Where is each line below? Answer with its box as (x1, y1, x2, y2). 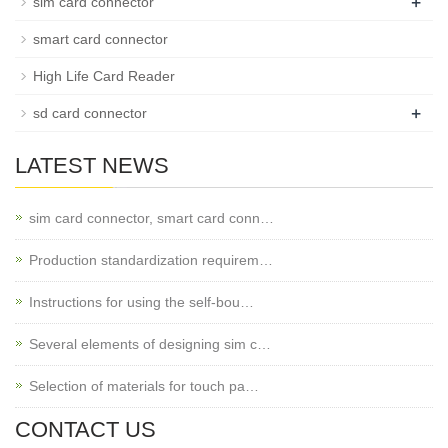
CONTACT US (15, 416, 156, 442)
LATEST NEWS (15, 152, 169, 178)
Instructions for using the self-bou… (29, 293, 254, 310)
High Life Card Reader (33, 67, 175, 84)
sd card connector (33, 104, 147, 121)
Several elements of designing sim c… (29, 335, 271, 352)
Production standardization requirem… (29, 251, 273, 268)
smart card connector (33, 30, 168, 47)
